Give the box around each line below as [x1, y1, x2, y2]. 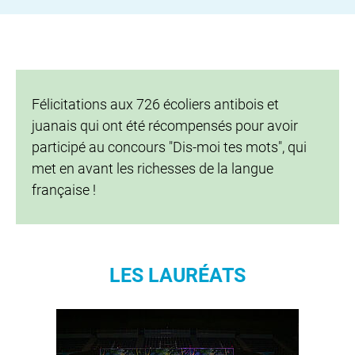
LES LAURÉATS [109, 264, 246, 287]
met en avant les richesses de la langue [32, 160, 273, 177]
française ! [32, 181, 96, 198]
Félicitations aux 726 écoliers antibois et [32, 96, 279, 113]
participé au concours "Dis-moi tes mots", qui [32, 139, 307, 155]
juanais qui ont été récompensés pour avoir [32, 117, 298, 134]
